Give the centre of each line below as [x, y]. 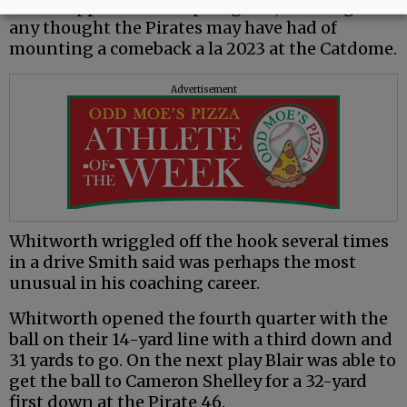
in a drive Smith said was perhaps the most [183, 262]
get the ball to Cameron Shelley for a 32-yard [188, 381]
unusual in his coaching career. [134, 283]
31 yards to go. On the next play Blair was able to [203, 360]
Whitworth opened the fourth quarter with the [199, 318]
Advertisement [203, 89]
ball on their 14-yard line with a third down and [201, 339]
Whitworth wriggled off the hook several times [199, 241]
